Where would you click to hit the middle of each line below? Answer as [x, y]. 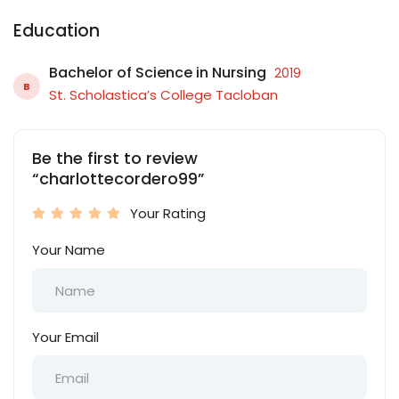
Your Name [69, 250]
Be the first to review [115, 158]
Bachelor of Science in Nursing [158, 72]
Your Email [65, 337]
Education [57, 31]
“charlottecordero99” [118, 179]
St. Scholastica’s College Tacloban [163, 95]
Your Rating [168, 213]
